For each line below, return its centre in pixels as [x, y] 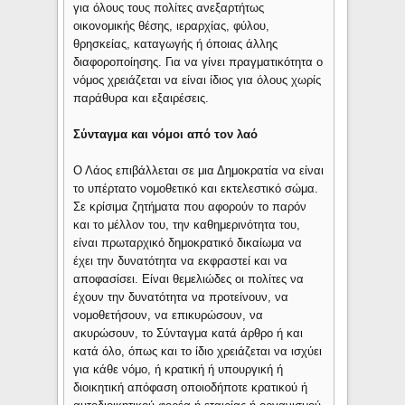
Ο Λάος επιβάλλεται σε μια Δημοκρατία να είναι [199, 171]
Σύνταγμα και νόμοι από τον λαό [166, 135]
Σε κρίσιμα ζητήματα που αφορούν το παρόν [190, 207]
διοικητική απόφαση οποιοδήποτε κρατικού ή [191, 388]
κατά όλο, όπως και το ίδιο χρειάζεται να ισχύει [198, 352]
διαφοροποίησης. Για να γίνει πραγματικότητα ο [198, 62]
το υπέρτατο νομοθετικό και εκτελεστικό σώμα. [196, 189]
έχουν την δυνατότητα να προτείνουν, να [181, 297]
